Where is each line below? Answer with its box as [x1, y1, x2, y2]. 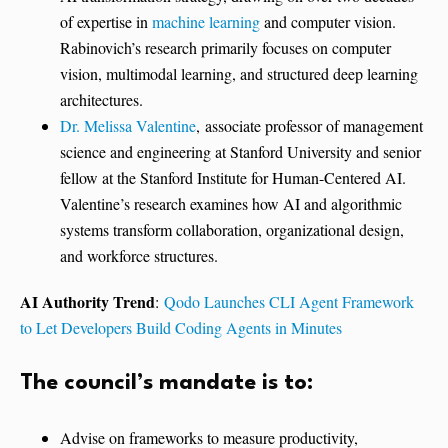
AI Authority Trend [20, 290, 155, 314]
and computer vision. [260, 11, 396, 33]
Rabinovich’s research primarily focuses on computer [60, 37, 391, 59]
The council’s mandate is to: [20, 372, 313, 395]
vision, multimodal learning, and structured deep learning [60, 63, 418, 85]
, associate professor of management [196, 115, 423, 137]
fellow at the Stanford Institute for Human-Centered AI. [60, 167, 406, 189]
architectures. [60, 89, 143, 111]
